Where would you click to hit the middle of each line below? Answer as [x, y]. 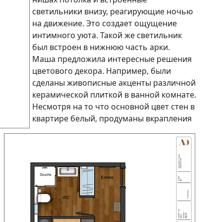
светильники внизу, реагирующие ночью [112, 11]
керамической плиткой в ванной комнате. [114, 94]
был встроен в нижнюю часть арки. [101, 47]
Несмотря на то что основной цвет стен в [113, 106]
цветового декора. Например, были [102, 71]
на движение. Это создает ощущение [105, 23]
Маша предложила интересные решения [112, 59]
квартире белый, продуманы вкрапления [112, 118]
